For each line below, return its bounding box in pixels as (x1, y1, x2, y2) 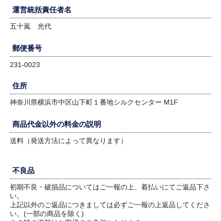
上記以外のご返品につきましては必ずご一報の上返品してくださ (10, 201, 210, 209)
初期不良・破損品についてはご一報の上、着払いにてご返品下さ (10, 183, 210, 191)
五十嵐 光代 (10, 22, 53, 31)
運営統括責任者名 (12, 5, 72, 14)
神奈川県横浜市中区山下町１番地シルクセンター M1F (10, 98, 180, 107)
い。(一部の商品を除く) (10, 210, 84, 218)
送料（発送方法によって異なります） (10, 137, 127, 145)
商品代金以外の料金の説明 (12, 120, 101, 129)
